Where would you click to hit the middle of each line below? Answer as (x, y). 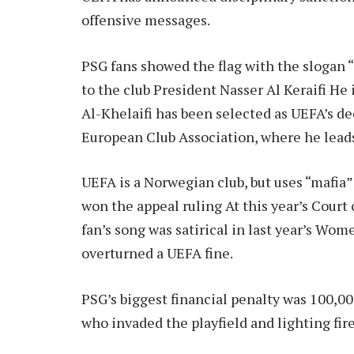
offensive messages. (146, 19)
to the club (117, 89)
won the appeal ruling (152, 206)
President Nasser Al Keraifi (240, 89)
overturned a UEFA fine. (157, 253)
